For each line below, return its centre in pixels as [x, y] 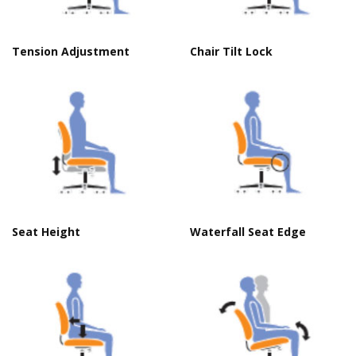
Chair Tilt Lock [231, 51]
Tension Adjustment [71, 51]
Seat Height [46, 231]
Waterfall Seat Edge [248, 231]
